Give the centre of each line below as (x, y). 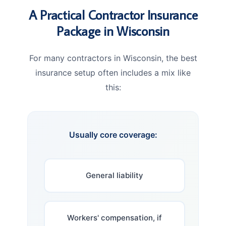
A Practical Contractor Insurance (113, 14)
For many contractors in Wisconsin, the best (113, 58)
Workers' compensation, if (115, 217)
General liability (115, 175)
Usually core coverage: (113, 134)
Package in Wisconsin (113, 31)
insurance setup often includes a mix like (113, 72)
